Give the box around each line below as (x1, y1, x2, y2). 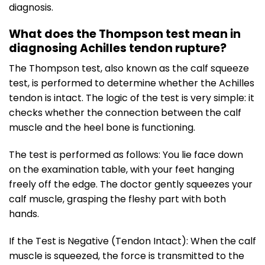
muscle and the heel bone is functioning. (9, 121, 195, 135)
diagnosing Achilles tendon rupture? (9, 40, 227, 56)
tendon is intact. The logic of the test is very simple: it (9, 91, 254, 105)
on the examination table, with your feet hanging (9, 163, 234, 177)
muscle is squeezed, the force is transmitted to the (9, 248, 244, 263)
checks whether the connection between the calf (9, 106, 241, 120)
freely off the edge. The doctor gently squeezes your (9, 177, 253, 192)
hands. (9, 207, 39, 221)
